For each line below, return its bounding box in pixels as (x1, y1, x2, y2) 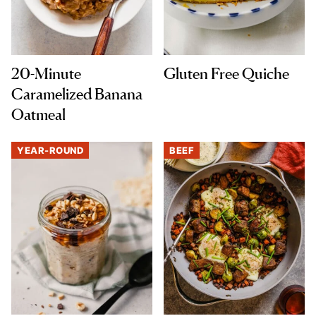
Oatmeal (11, 105, 66, 124)
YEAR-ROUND (17, 145, 83, 157)
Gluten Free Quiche (164, 64, 289, 83)
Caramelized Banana (11, 85, 142, 104)
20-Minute (11, 64, 81, 83)
